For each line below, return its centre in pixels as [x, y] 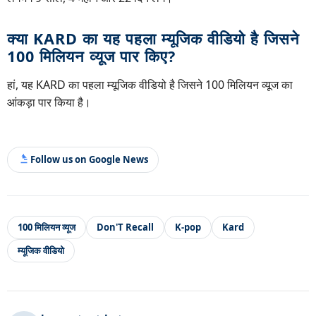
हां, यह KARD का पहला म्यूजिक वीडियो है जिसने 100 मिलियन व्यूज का [150, 85]
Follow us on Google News [89, 159]
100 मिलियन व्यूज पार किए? [91, 56]
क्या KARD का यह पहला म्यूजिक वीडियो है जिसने [153, 39]
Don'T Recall [125, 227]
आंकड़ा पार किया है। [49, 103]
